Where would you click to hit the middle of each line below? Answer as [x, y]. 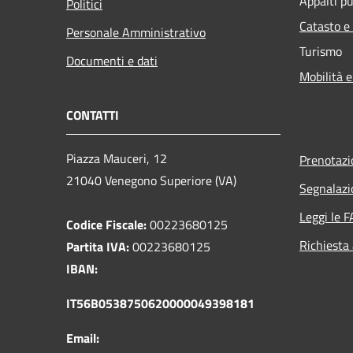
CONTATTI [93, 115]
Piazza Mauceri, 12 [117, 158]
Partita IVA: [98, 246]
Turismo [321, 51]
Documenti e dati [112, 60]
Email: [83, 338]
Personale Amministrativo [136, 32]
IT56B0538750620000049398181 [160, 303]
